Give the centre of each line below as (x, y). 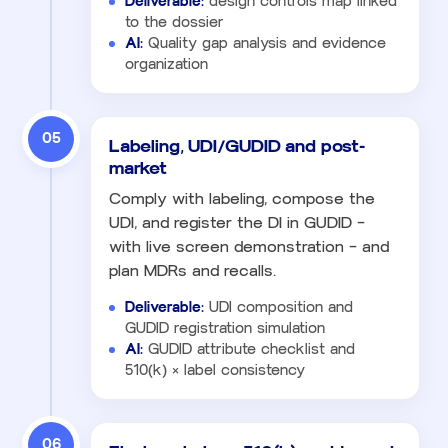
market (138, 167)
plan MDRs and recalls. (192, 270)
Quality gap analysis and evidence (264, 43)
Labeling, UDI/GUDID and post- (237, 145)
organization (166, 64)
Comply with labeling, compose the (242, 198)
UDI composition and (278, 307)
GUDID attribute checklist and (249, 349)
